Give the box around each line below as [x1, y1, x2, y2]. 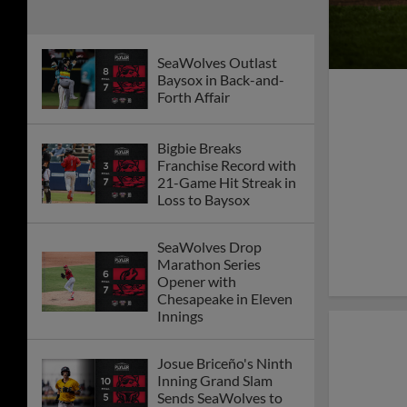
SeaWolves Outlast [157, 53, 277, 71]
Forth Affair [157, 87, 230, 105]
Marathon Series [157, 255, 261, 273]
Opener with [157, 273, 236, 291]
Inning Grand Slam [157, 372, 273, 390]
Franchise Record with [157, 156, 296, 174]
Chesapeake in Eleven [157, 290, 293, 308]
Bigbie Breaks [157, 139, 242, 157]
